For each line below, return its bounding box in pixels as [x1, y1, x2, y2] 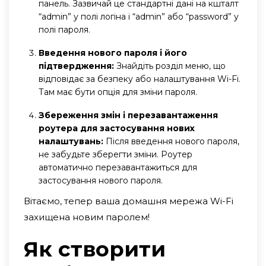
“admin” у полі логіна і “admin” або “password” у [39, 11, 239, 22]
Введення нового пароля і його [39, 47, 187, 58]
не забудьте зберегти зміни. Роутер [39, 148, 192, 160]
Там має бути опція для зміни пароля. [39, 86, 197, 97]
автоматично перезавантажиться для [39, 161, 197, 173]
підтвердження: [39, 60, 114, 71]
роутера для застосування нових [39, 122, 195, 134]
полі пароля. [39, 24, 90, 35]
